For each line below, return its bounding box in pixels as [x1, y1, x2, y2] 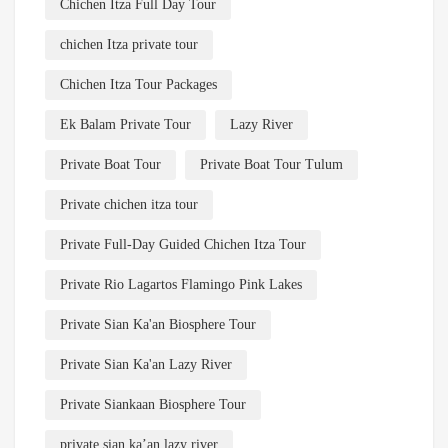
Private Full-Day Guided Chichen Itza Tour [60, 237, 306, 253]
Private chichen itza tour [60, 197, 198, 213]
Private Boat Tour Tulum [200, 157, 343, 173]
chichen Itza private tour [60, 37, 198, 53]
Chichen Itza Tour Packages [60, 77, 217, 93]
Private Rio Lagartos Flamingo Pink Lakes [60, 277, 302, 293]
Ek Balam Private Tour [60, 117, 191, 133]
